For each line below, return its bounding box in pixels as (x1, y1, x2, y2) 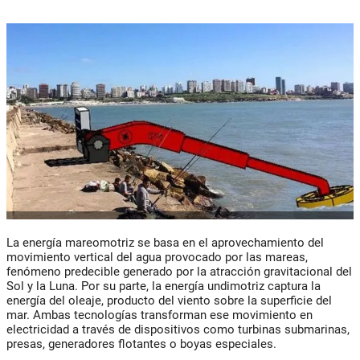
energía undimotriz (165, 279, 264, 294)
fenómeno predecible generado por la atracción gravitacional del (6, 264, 352, 280)
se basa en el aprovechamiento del (134, 235, 324, 251)
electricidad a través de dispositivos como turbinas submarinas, (6, 322, 350, 337)
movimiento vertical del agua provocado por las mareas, (6, 250, 308, 265)
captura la (264, 279, 321, 294)
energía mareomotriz (22, 235, 134, 251)
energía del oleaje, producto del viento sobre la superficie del (6, 293, 332, 309)
